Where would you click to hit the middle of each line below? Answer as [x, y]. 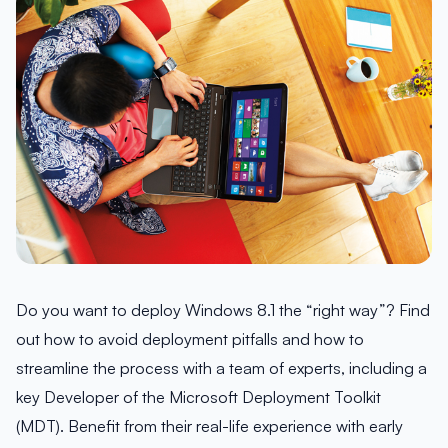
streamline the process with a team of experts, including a [221, 368]
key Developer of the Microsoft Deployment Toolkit [198, 397]
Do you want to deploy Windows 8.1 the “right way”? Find [223, 310]
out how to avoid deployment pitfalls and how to [190, 339]
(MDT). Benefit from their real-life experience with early [209, 426]
